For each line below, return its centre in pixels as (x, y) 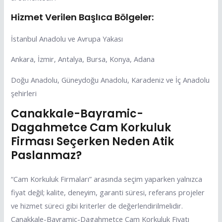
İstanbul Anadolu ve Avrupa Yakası (67, 38)
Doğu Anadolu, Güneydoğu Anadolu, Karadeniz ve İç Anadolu (111, 80)
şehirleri (24, 93)
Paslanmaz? (47, 156)
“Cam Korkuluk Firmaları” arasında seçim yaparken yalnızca (107, 179)
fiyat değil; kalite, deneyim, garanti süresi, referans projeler (108, 193)
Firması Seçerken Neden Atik (93, 142)
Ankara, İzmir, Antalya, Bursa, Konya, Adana (83, 59)
